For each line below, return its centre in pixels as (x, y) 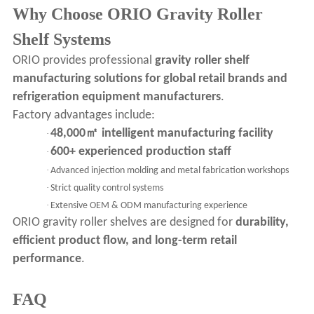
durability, (262, 223)
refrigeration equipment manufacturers (116, 97)
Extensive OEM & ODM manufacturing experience (149, 206)
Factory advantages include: (83, 116)
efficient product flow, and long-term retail (124, 241)
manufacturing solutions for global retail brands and (150, 79)
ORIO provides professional (83, 61)
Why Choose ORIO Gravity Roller (137, 14)
